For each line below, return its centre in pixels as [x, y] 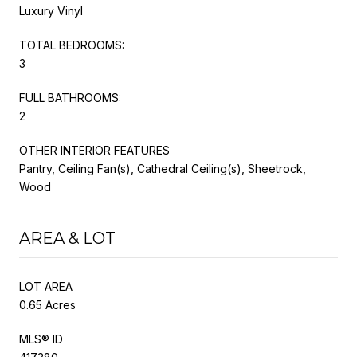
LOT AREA [46, 286]
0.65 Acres [47, 304]
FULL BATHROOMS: [70, 97]
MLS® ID [41, 339]
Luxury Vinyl [51, 10]
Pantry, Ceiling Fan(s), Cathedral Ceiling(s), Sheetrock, [163, 168]
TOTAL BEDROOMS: [72, 45]
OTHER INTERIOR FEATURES [94, 150]
